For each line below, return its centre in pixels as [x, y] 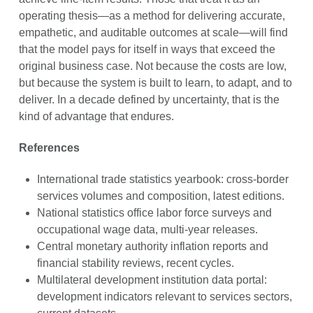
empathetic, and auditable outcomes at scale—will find [153, 32]
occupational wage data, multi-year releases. [148, 229]
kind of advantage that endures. [96, 116]
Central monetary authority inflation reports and [153, 246]
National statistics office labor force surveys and [155, 212]
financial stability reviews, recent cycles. [136, 263]
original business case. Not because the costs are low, [152, 66]
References [49, 147]
